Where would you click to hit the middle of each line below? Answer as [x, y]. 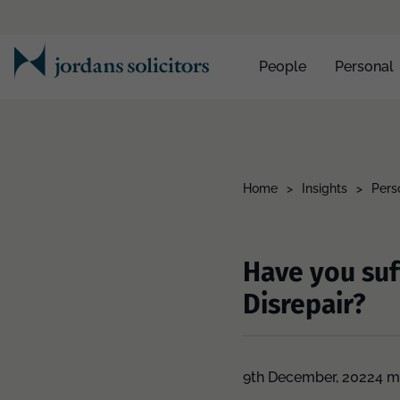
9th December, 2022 [309, 377]
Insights [325, 188]
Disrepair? [304, 304]
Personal [364, 67]
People [283, 67]
